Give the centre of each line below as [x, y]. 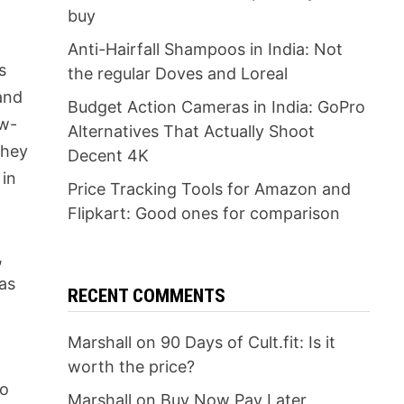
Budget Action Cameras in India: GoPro [216, 107]
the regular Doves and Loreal [177, 73]
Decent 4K [108, 156]
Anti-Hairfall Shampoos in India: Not [205, 49]
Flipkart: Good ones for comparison [203, 213]
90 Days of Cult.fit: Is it [248, 342]
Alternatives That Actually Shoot [191, 131]
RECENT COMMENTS [146, 296]
